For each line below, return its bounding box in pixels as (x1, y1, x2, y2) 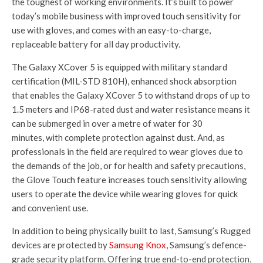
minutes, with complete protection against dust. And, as (12, 132, 225, 143)
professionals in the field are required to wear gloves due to (12, 146, 243, 157)
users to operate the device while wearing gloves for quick (12, 188, 238, 200)
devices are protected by (12, 240, 109, 251)
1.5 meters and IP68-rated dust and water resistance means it (12, 104, 250, 115)
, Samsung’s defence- (166, 240, 247, 251)
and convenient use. (12, 203, 88, 214)
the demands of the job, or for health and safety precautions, (12, 160, 245, 171)
